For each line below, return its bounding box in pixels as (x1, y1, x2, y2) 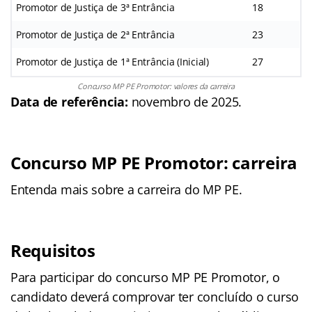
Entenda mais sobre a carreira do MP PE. (10, 180, 242, 198)
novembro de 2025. (127, 93, 242, 110)
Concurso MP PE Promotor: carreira (10, 150, 298, 174)
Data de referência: (10, 93, 128, 110)
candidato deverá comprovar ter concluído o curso (10, 288, 299, 305)
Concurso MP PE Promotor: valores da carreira (77, 80, 235, 91)
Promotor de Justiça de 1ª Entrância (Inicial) (16, 54, 209, 68)
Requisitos (10, 238, 95, 262)
